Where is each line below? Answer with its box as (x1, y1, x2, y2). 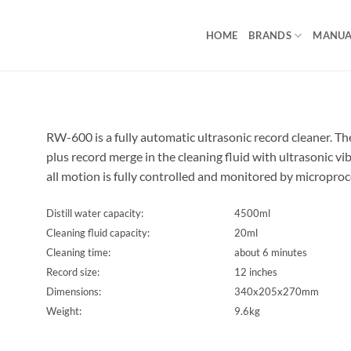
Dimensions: (46, 284, 101, 298)
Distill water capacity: (46, 206, 143, 219)
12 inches (234, 265, 277, 278)
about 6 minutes (234, 245, 307, 259)
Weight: (46, 304, 81, 317)
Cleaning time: (46, 245, 110, 259)
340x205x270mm (234, 284, 319, 298)
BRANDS (248, 29, 291, 42)
